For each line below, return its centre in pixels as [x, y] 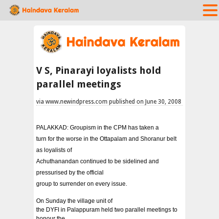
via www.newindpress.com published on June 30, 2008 [109, 102]
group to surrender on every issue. [82, 184]
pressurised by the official [70, 172]
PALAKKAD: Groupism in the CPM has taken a [98, 127]
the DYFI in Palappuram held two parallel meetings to [107, 209]
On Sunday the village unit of [74, 201]
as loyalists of [54, 150]
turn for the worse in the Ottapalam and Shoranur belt [106, 139]
